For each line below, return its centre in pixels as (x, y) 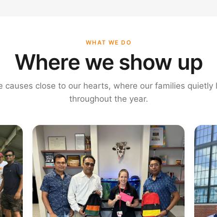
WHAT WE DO (108, 42)
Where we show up (108, 62)
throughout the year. (108, 99)
